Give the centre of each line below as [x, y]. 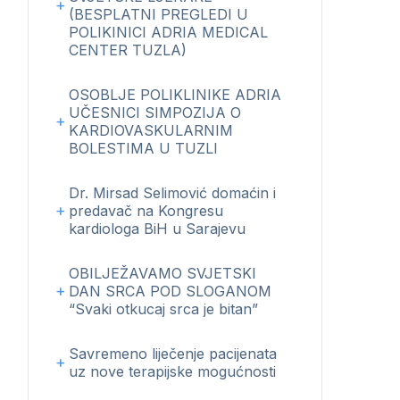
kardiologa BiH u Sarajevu [157, 229]
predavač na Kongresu [146, 211]
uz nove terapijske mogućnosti [172, 371]
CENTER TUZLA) [128, 50]
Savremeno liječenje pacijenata [173, 354]
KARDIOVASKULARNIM [151, 130]
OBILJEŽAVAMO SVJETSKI [162, 273]
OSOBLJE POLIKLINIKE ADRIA [175, 95]
